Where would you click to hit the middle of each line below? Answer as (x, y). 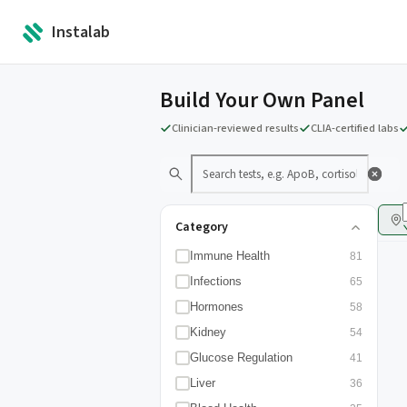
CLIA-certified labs (355, 128)
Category (202, 227)
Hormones (217, 307)
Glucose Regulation (241, 357)
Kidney (208, 332)
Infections (216, 281)
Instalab (81, 32)
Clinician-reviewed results (235, 128)
